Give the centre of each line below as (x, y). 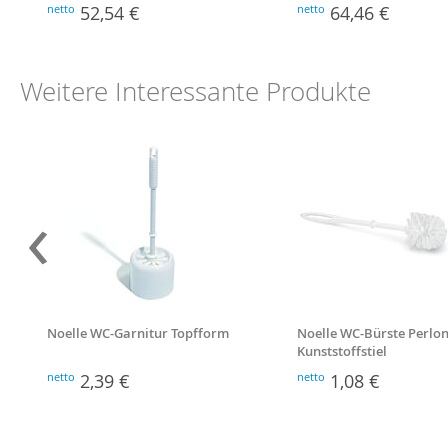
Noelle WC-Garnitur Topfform (137, 333)
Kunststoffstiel (342, 351)
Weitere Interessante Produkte (195, 91)
